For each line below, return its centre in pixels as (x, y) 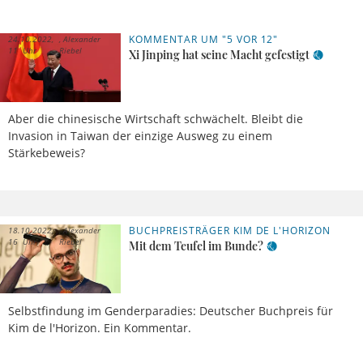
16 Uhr (22, 242)
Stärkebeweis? (47, 153)
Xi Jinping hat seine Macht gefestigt (220, 55)
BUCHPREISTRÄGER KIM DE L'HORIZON (230, 231)
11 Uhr (22, 51)
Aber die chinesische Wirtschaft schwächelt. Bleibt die (156, 119)
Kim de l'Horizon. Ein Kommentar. (100, 327)
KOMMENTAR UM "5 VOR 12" (204, 40)
